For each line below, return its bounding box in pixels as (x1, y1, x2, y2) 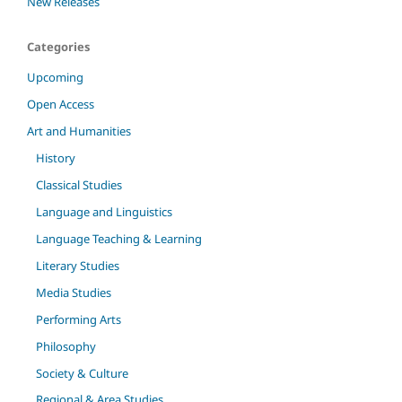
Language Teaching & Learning (35, 230, 202, 247)
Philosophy (35, 337, 96, 354)
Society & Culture (35, 364, 128, 381)
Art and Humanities (27, 122, 131, 139)
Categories (27, 38, 90, 55)
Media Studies (35, 284, 111, 301)
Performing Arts (35, 310, 121, 328)
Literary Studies (35, 257, 119, 274)
